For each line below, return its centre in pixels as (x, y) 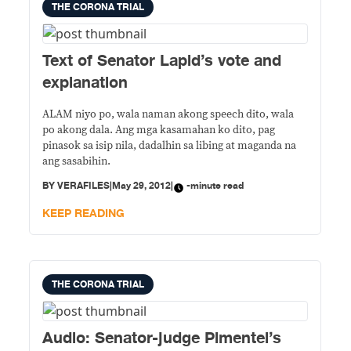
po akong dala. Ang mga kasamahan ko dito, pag (159, 130)
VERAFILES (84, 186)
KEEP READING (84, 213)
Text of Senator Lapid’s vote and (162, 61)
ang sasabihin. (77, 161)
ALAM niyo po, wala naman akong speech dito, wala (168, 114)
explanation (85, 83)
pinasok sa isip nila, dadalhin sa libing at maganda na (170, 146)
